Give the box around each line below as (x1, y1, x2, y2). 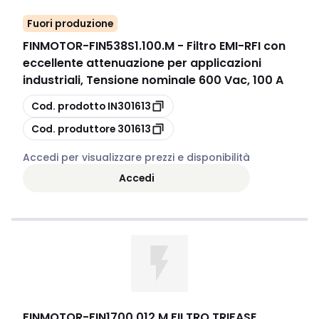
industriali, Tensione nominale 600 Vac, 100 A (23, 72, 283, 88)
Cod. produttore (31, 121, 115, 136)
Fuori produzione (27, 16, 113, 31)
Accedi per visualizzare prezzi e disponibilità (23, 150, 250, 164)
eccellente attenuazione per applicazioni (23, 55, 261, 71)
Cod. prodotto (31, 98, 105, 113)
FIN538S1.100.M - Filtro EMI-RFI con (89, 38, 286, 54)
